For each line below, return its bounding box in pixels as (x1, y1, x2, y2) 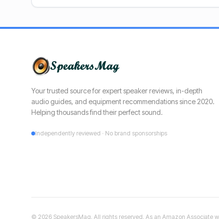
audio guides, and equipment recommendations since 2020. (31, 97, 215, 106)
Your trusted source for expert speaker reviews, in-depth (31, 87, 202, 95)
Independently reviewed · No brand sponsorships (35, 130, 167, 137)
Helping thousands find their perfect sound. (31, 108, 163, 116)
